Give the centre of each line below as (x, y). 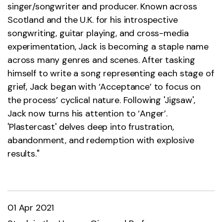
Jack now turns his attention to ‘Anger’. (88, 114)
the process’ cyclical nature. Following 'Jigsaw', (101, 100)
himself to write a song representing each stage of (111, 74)
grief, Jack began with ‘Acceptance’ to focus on (104, 87)
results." (24, 154)
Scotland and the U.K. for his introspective (93, 20)
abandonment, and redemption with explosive (101, 140)
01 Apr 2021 (31, 208)
